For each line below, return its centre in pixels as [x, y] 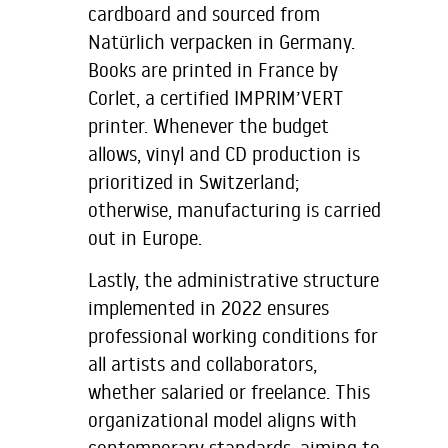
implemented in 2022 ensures [208, 308]
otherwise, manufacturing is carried [234, 209]
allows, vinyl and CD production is [224, 153]
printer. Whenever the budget [208, 125]
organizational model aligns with [222, 420]
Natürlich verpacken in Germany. [221, 41]
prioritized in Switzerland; [193, 181]
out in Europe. [145, 237]
